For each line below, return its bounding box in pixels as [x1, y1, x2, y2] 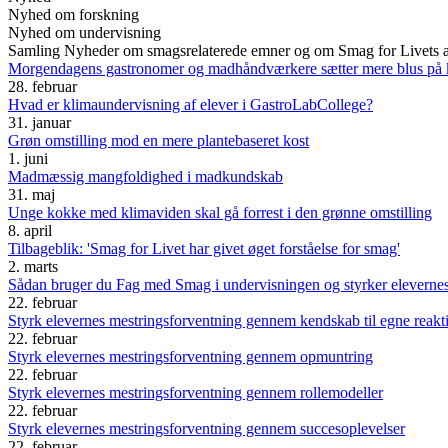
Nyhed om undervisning [8, 24, 161, 42]
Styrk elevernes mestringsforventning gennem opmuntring [8, 348, 373, 366]
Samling [8, 42, 64, 60]
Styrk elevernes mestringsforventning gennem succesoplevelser [8, 420, 405, 438]
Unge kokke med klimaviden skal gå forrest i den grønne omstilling [8, 204, 432, 222]
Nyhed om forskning [8, 6, 139, 24]
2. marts [8, 258, 58, 276]
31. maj [8, 186, 55, 204]
